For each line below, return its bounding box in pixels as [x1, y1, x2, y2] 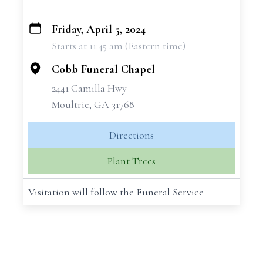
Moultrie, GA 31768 [52, 98, 134, 111]
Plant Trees [107, 154, 156, 167]
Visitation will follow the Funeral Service [28, 186, 204, 198]
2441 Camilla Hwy [52, 82, 127, 95]
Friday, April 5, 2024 [52, 22, 146, 36]
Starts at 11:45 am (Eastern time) [52, 39, 186, 52]
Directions [109, 129, 154, 141]
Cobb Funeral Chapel [52, 62, 155, 76]
